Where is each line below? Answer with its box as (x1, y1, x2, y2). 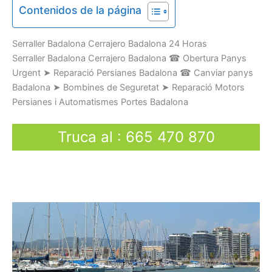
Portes (121, 97, 148, 108)
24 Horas (166, 38, 207, 50)
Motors (215, 82, 245, 93)
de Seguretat (107, 82, 159, 93)
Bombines (63, 82, 104, 93)
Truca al (57, 127, 113, 146)
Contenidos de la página (19, 3, 141, 16)
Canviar (194, 67, 225, 79)
